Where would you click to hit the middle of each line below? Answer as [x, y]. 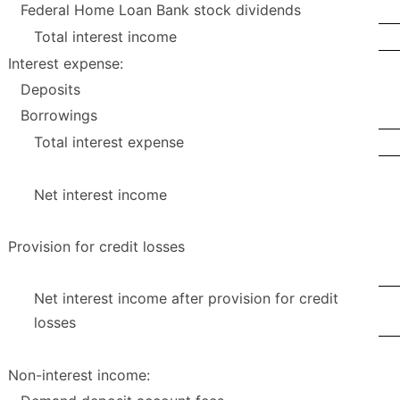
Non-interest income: [79, 375]
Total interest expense [109, 142]
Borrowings [59, 116]
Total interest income [105, 37]
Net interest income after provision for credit [186, 299]
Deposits [50, 90]
